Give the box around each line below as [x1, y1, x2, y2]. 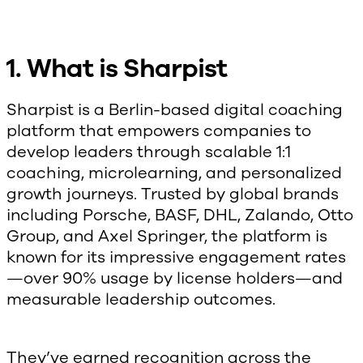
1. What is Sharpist [6, 51, 227, 87]
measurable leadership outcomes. [6, 288, 275, 311]
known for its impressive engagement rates [6, 246, 346, 269]
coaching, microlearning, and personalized [6, 162, 342, 185]
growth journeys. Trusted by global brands [6, 183, 339, 206]
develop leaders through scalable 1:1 [6, 141, 291, 164]
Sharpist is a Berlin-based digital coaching [6, 99, 343, 122]
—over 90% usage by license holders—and [6, 267, 343, 290]
